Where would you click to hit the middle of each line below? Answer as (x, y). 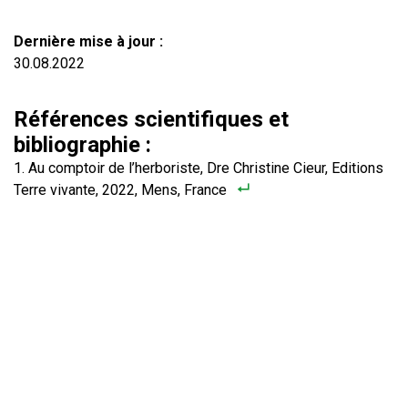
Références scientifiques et (151, 119)
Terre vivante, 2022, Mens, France (120, 190)
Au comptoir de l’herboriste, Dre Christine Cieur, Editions (206, 168)
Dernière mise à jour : (88, 41)
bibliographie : (82, 145)
